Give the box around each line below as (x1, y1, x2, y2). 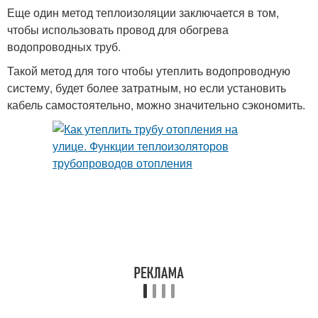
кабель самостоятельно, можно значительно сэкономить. (7, 97, 305, 113)
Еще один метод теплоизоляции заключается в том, (7, 4, 279, 21)
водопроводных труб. (7, 38, 121, 55)
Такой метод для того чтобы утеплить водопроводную (7, 62, 290, 79)
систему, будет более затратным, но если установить (7, 79, 286, 96)
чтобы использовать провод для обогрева (7, 21, 229, 38)
